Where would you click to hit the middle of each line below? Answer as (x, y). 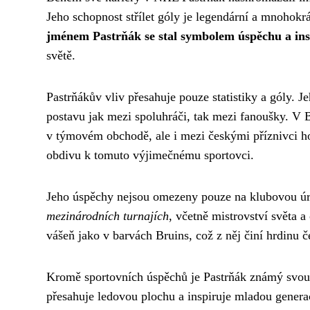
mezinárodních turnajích (108, 216)
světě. (61, 56)
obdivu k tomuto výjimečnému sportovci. (150, 155)
